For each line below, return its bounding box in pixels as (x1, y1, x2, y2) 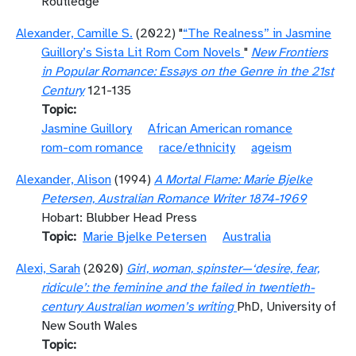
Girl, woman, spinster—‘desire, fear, (126, 261, 319, 277)
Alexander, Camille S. (16, 25, 133, 41)
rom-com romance (41, 140, 143, 156)
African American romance (148, 121, 292, 137)
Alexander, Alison (16, 172, 111, 188)
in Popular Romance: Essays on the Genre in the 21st (41, 64, 334, 79)
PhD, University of (237, 299, 336, 315)
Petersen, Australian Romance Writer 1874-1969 (41, 191, 307, 207)
